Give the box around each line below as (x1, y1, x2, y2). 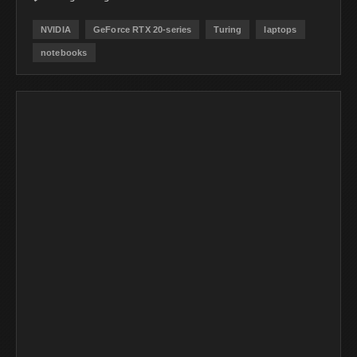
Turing (214, 24, 242, 34)
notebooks (41, 47, 88, 57)
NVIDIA (41, 24, 71, 34)
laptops (264, 24, 297, 34)
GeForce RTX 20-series (93, 24, 192, 34)
